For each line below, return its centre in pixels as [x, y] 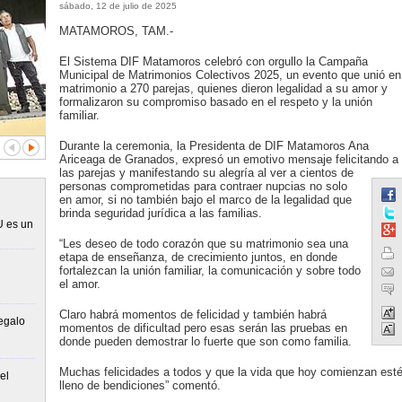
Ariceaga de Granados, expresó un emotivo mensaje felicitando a [228, 159]
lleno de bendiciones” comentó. [140, 385]
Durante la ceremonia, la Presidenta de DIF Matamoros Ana [214, 146]
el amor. [79, 284]
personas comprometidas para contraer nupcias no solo [203, 186]
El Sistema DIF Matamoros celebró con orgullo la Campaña [213, 61]
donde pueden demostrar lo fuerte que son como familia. [205, 341]
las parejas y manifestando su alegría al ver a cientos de [206, 173]
